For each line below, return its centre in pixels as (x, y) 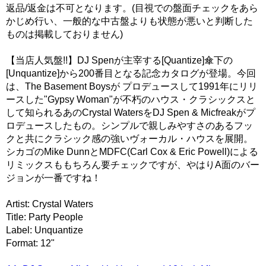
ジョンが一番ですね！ (53, 178)
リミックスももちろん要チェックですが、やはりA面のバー (133, 164)
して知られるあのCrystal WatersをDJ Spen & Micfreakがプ (131, 112)
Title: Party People (45, 217)
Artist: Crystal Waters (50, 204)
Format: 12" (30, 243)
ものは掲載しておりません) (64, 34)
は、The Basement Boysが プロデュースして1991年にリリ (132, 86)
